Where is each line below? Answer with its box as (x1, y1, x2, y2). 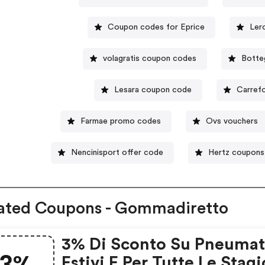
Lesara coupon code (114, 85, 192, 94)
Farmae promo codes (80, 117, 161, 125)
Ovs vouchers (206, 117, 258, 125)
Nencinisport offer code (71, 148, 164, 157)
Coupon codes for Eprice (108, 22, 205, 31)
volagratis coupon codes (103, 54, 197, 63)
